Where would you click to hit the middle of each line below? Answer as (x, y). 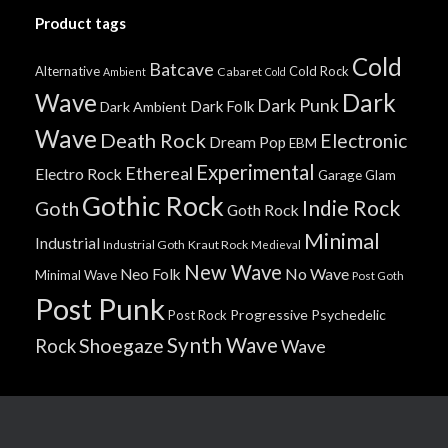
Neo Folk (150, 274)
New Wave (233, 272)
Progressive (269, 315)
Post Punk (100, 309)
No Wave (317, 274)
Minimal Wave (76, 275)
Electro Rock (78, 174)
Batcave (181, 69)
